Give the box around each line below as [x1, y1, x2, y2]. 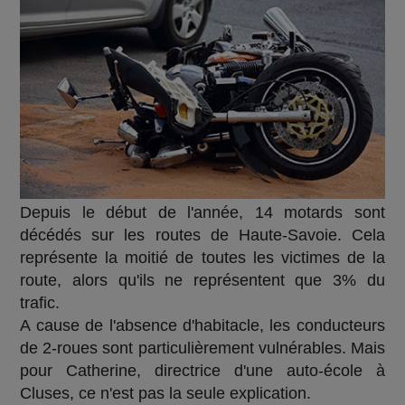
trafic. [20, 293, 61, 312]
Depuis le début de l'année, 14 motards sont [20, 202, 385, 221]
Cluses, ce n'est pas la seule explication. [20, 383, 316, 402]
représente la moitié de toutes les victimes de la [20, 248, 385, 267]
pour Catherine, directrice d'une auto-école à [20, 361, 385, 380]
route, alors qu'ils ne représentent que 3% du [20, 270, 385, 289]
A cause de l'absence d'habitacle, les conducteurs [20, 316, 385, 334]
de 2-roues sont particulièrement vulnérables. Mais [20, 338, 385, 357]
